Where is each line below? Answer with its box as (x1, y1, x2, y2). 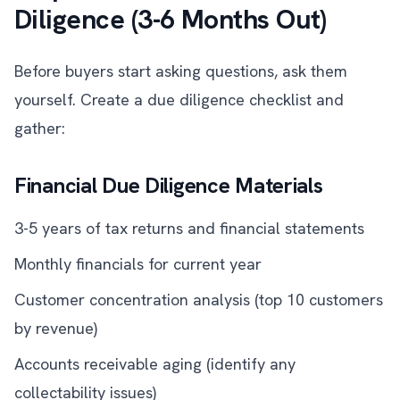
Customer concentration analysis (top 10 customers (14, 289, 383, 310)
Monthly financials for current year (14, 254, 262, 274)
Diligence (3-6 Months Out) (14, 2, 327, 37)
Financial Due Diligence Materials (14, 171, 323, 199)
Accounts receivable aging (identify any (14, 354, 296, 374)
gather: (14, 118, 65, 138)
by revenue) (14, 318, 97, 338)
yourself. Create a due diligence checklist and (14, 89, 344, 110)
